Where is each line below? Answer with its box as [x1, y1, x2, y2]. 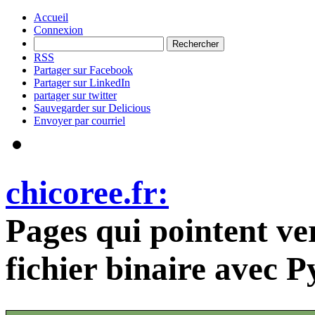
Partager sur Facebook [34, 64, 133, 76]
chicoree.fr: [6, 174, 169, 212]
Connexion [34, 24, 83, 36]
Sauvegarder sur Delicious [34, 102, 150, 114]
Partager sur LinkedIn [34, 77, 130, 89]
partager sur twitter [34, 89, 117, 101]
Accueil [34, 11, 68, 23]
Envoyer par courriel [34, 115, 125, 127]
